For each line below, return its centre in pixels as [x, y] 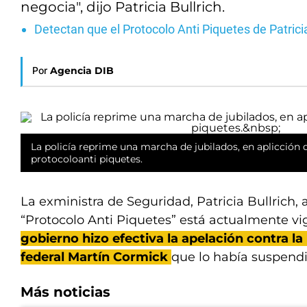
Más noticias [65, 292]
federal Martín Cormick [96, 257]
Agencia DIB [82, 71]
